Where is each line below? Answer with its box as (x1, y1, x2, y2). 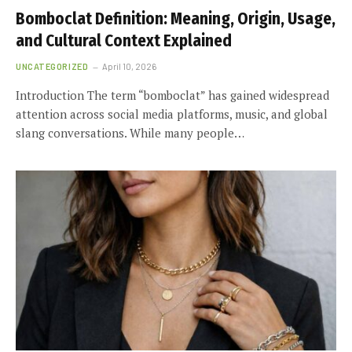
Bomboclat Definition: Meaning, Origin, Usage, (16, 8, 335, 29)
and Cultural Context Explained (16, 30, 232, 51)
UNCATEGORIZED (16, 60, 89, 71)
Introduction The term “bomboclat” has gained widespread (16, 86, 329, 103)
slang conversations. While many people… (16, 124, 244, 141)
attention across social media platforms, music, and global (16, 105, 328, 122)
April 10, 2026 (102, 60, 157, 71)
